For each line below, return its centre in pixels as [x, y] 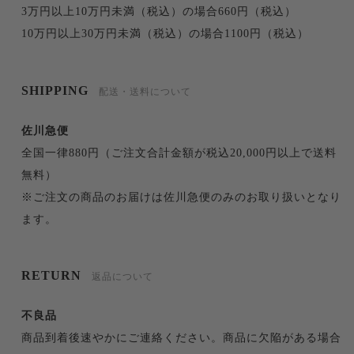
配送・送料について [145, 91]
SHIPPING [56, 90]
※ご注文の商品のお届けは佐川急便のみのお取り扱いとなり [181, 197]
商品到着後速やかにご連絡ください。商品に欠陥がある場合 [181, 338]
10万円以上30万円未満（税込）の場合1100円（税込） [165, 34]
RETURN [53, 276]
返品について [122, 277]
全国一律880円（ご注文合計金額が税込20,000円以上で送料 [179, 153]
